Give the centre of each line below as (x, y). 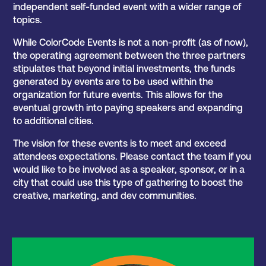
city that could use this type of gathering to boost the (128, 183)
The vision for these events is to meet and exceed (120, 143)
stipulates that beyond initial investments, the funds (124, 69)
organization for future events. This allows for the (118, 95)
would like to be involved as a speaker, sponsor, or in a (129, 170)
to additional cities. (54, 121)
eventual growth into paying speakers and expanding (128, 108)
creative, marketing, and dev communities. (105, 196)
